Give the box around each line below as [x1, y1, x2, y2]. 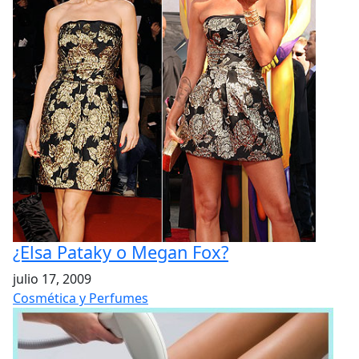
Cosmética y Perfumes [13, 289, 148, 307]
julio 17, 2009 [13, 270, 91, 288]
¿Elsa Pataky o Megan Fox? [13, 240, 228, 264]
